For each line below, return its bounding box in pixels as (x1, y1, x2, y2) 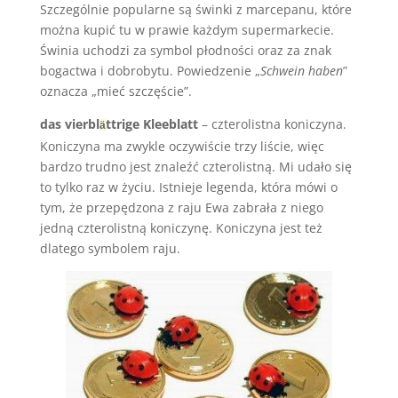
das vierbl (39, 115, 99, 132)
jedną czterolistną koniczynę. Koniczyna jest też (39, 219, 322, 236)
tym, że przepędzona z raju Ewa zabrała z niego (39, 199, 323, 216)
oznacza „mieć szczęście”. (39, 83, 192, 99)
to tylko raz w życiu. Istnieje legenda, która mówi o (39, 179, 338, 195)
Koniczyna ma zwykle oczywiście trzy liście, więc (39, 138, 324, 155)
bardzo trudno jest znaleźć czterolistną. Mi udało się (39, 158, 352, 175)
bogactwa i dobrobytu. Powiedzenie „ (39, 62, 260, 79)
